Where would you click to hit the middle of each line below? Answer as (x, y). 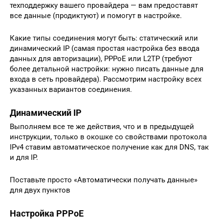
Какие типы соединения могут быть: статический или (104, 38)
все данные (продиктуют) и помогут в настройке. (96, 16)
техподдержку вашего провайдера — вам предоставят (104, 6)
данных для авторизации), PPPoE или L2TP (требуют (101, 59)
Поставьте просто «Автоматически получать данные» (104, 180)
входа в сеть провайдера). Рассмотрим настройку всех (106, 79)
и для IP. (24, 158)
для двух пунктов (40, 190)
